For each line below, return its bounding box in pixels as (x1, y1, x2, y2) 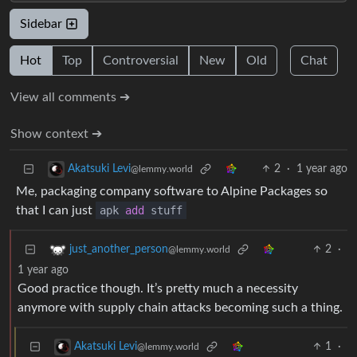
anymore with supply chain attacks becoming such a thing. (18, 301, 343, 315)
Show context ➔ (10, 127, 102, 141)
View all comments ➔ (10, 91, 130, 104)
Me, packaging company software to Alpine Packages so (16, 185, 328, 198)
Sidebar (20, 18, 65, 31)
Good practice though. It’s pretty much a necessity (18, 282, 298, 296)
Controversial (103, 54, 178, 68)
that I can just (16, 204, 96, 218)
